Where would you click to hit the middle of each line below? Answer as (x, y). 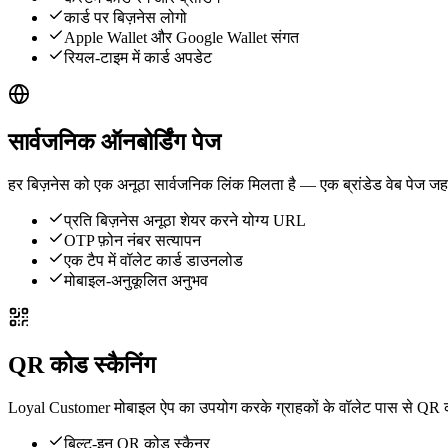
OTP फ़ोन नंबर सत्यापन (132, 241)
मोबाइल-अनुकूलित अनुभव (136, 281)
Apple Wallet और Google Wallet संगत (181, 38)
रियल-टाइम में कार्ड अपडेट (138, 58)
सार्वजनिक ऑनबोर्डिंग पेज (114, 142)
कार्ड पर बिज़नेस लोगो (125, 18)
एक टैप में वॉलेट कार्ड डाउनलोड (153, 261)
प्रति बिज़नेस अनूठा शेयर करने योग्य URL (185, 221)
